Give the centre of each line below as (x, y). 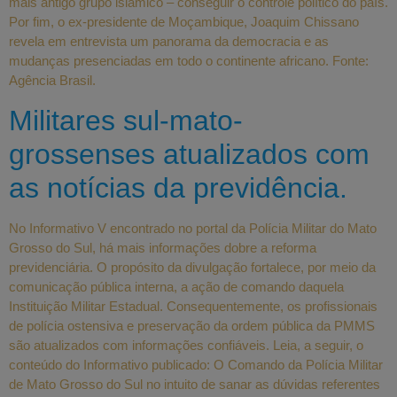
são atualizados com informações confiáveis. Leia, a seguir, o (186, 345)
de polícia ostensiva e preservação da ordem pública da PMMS (192, 325)
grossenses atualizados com (189, 154)
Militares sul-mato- (126, 120)
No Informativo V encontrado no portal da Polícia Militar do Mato (193, 228)
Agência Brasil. (52, 81)
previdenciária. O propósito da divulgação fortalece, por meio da (192, 267)
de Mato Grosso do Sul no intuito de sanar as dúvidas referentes (195, 384)
